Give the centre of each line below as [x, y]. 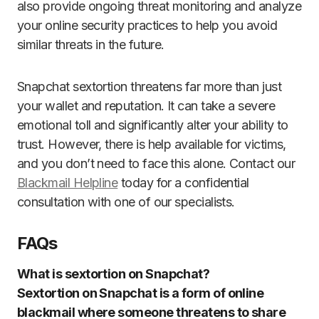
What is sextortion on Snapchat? [114, 274]
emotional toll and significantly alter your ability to [153, 125]
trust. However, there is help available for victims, [152, 145]
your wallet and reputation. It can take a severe [146, 106]
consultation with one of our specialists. [126, 202]
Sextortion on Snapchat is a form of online [141, 293]
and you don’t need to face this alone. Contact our [156, 164]
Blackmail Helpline [68, 183]
